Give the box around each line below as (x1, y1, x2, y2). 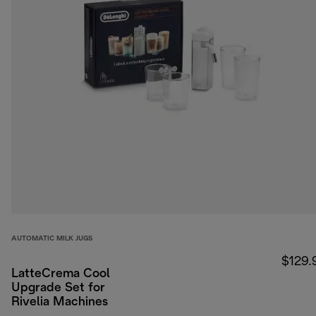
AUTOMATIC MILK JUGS (11, 236, 92, 243)
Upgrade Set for (11, 282, 105, 295)
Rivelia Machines (11, 296, 108, 309)
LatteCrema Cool (11, 268, 110, 281)
